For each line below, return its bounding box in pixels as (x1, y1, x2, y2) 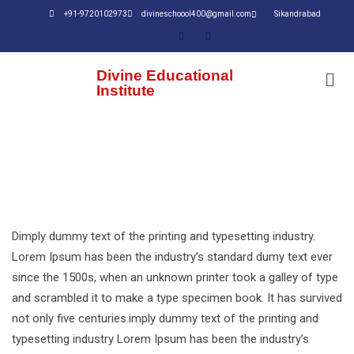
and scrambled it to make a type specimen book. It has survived (12, 291, 342, 306)
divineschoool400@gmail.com (141, 9, 252, 18)
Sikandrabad (274, 9, 322, 18)
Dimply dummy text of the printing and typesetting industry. (12, 229, 315, 244)
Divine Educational (96, 67, 233, 84)
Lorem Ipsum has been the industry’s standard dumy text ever (12, 250, 333, 265)
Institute (96, 82, 155, 99)
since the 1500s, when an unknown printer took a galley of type (12, 270, 338, 285)
